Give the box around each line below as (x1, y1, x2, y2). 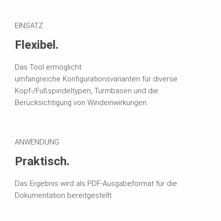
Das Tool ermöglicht (15, 62, 81, 72)
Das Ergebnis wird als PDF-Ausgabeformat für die (15, 179, 177, 188)
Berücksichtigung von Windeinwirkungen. (15, 98, 148, 107)
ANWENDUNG (15, 137, 59, 147)
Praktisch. (15, 154, 70, 168)
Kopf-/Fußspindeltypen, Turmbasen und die (15, 86, 158, 95)
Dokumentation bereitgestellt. (15, 190, 113, 200)
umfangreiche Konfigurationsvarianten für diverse (15, 74, 178, 83)
